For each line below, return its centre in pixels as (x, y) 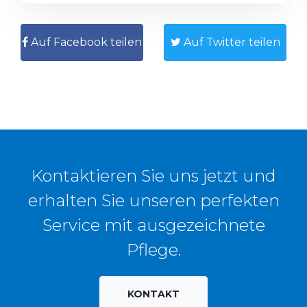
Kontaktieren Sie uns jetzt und (153, 176)
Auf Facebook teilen (85, 42)
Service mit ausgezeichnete (153, 225)
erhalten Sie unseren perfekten (153, 201)
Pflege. (153, 250)
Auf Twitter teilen (230, 42)
